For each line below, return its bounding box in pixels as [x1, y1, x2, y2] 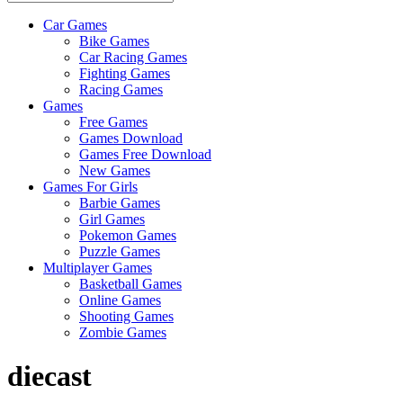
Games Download [79, 130, 183, 146]
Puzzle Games [79, 243, 160, 259]
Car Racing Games [79, 49, 187, 65]
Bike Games [79, 32, 149, 49]
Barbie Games [79, 194, 160, 210]
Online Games [79, 291, 161, 308]
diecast [7, 360, 92, 393]
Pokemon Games [79, 227, 176, 243]
